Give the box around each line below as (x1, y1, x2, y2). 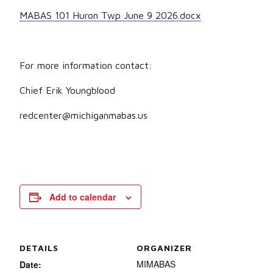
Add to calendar (49, 190, 116, 203)
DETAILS (19, 242, 58, 253)
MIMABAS (136, 257, 175, 270)
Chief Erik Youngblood (19, 84, 115, 96)
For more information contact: (19, 59, 152, 71)
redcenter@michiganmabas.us (19, 109, 147, 121)
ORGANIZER (136, 242, 192, 253)
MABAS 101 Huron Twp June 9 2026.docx (19, 9, 201, 21)
